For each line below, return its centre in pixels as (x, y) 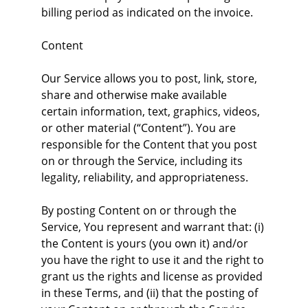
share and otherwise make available (135, 95)
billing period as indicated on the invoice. (147, 12)
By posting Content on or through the (140, 210)
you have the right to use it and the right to (154, 260)
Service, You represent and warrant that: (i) (154, 227)
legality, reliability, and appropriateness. (145, 177)
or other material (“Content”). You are (140, 128)
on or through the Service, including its (143, 161)
